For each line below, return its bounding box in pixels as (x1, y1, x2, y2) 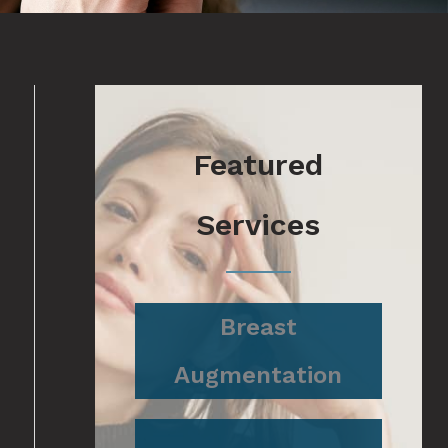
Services (196, 206, 321, 242)
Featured (193, 146, 324, 182)
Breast (219, 312, 297, 341)
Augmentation (174, 360, 343, 389)
